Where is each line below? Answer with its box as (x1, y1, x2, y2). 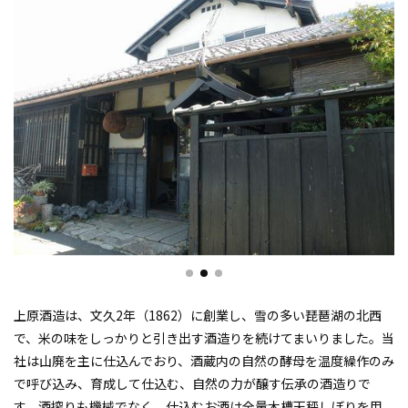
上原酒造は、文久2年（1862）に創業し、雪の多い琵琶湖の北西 (14, 305, 382, 324)
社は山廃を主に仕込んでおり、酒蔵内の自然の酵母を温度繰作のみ (14, 351, 394, 370)
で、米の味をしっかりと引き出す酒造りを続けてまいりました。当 (14, 328, 394, 347)
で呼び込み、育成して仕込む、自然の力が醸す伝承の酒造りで (14, 373, 371, 393)
